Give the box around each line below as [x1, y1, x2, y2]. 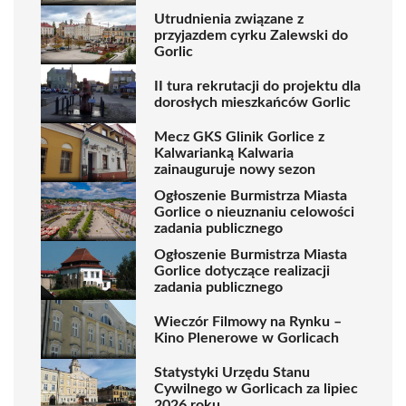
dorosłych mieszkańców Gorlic [154, 94, 351, 110]
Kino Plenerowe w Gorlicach [154, 330, 339, 345]
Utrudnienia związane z [154, 11, 304, 26]
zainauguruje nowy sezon [154, 161, 315, 177]
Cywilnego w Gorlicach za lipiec [154, 381, 358, 396]
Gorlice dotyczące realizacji [154, 263, 330, 278]
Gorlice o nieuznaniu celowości [154, 204, 354, 219]
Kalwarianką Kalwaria [154, 145, 294, 160]
